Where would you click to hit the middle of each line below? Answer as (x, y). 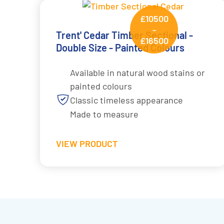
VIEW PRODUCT (87, 144)
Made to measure (104, 114)
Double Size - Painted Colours (120, 48)
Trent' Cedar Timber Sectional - (124, 35)
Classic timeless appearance (126, 100)
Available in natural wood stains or (137, 73)
